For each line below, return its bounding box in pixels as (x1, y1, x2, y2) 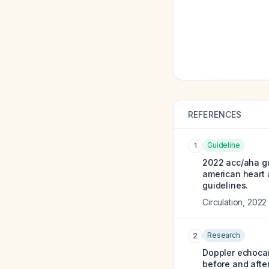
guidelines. (202, 180, 249, 190)
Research (207, 231, 240, 240)
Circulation (202, 197, 243, 207)
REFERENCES (188, 109, 242, 119)
